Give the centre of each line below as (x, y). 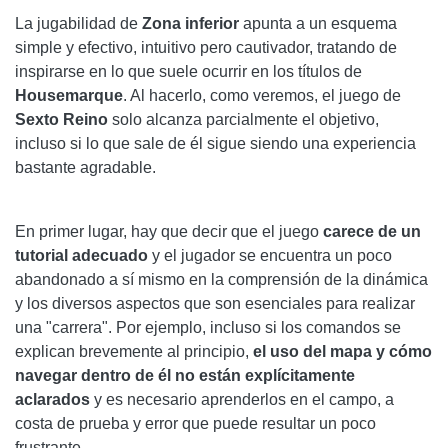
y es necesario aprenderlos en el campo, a (242, 399)
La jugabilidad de (78, 23)
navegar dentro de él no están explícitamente (185, 375)
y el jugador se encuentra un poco (270, 255)
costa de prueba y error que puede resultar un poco (195, 423)
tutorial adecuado (81, 255)
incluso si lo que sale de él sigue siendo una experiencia (215, 143)
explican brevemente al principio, (134, 351)
